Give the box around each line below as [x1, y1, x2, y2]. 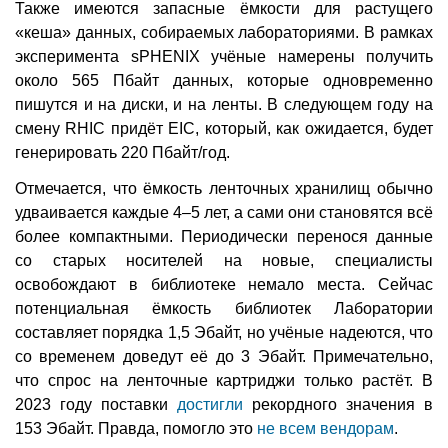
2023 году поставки [15, 396, 177, 414]
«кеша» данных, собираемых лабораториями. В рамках [15, 24, 433, 42]
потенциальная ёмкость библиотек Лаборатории [15, 300, 433, 318]
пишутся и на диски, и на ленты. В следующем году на [15, 96, 433, 114]
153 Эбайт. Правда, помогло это [15, 420, 257, 438]
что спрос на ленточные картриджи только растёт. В [15, 372, 433, 390]
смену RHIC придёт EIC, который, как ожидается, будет [15, 120, 433, 138]
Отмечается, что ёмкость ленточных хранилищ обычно [15, 180, 433, 198]
